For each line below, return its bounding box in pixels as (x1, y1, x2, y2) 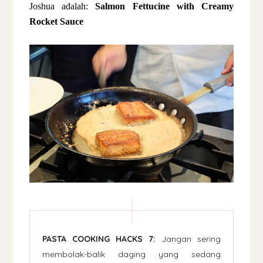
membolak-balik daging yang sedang (42, 248, 221, 259)
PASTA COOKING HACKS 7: (42, 233, 156, 244)
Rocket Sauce (29, 16, 84, 26)
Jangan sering (155, 233, 221, 244)
